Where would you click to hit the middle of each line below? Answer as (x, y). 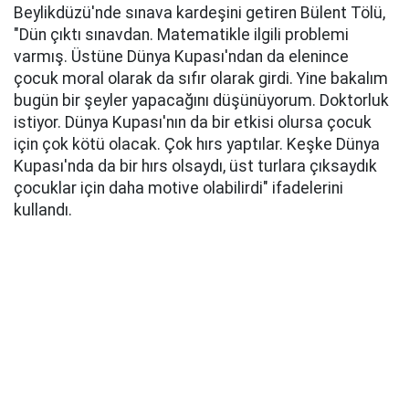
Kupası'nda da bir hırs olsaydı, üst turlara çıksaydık (195, 167)
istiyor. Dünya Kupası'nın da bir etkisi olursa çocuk (193, 123)
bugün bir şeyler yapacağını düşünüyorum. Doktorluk (201, 101)
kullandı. (43, 210)
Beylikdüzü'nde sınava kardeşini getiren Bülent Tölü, (199, 13)
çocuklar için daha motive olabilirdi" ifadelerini (178, 189)
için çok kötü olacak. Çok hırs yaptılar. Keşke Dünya (197, 145)
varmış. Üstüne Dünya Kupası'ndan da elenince (181, 57)
